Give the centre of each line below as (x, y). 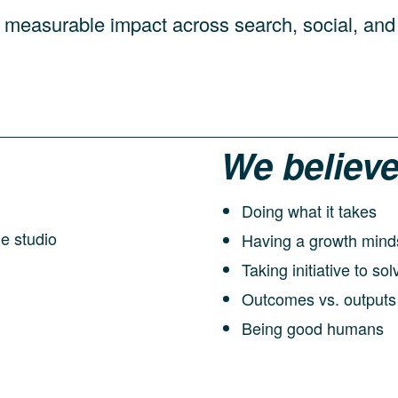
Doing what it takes (309, 210)
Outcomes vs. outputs (319, 298)
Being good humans (313, 327)
